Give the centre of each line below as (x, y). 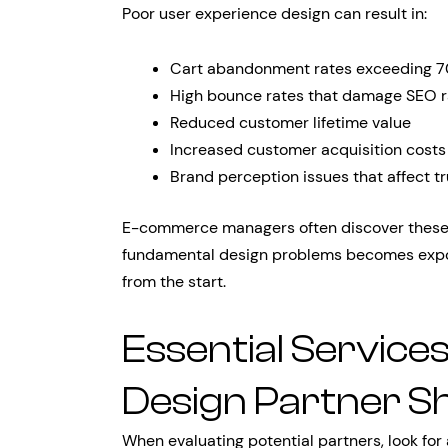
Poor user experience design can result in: (274, 13)
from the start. (174, 281)
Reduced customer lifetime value (290, 122)
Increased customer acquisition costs (308, 149)
